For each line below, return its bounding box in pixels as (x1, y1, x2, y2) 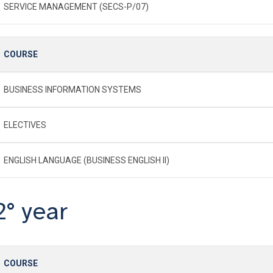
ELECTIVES (4, 119, 46, 130)
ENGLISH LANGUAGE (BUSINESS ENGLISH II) (4, 155, 169, 165)
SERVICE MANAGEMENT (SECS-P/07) (4, 1, 149, 12)
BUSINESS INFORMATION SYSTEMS (4, 84, 141, 94)
